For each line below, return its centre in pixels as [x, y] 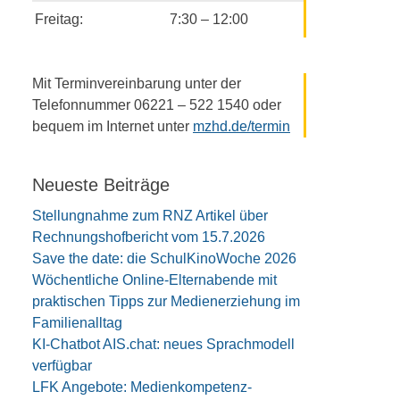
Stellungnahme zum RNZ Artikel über [150, 216]
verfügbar [62, 366]
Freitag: [59, 19]
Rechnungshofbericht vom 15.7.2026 [149, 237]
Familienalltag [77, 323]
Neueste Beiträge [101, 185]
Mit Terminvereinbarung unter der [137, 83]
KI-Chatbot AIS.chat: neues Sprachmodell [163, 344]
